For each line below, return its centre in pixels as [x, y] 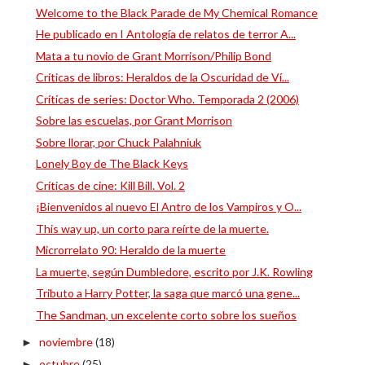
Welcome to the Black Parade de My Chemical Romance [176, 12]
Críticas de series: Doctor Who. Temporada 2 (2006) [167, 99]
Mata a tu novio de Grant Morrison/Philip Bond [153, 55]
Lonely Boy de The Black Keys [112, 163]
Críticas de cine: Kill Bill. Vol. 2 [110, 185]
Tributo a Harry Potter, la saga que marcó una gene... [167, 293]
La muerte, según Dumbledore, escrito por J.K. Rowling [174, 271]
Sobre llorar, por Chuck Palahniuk [118, 142]
